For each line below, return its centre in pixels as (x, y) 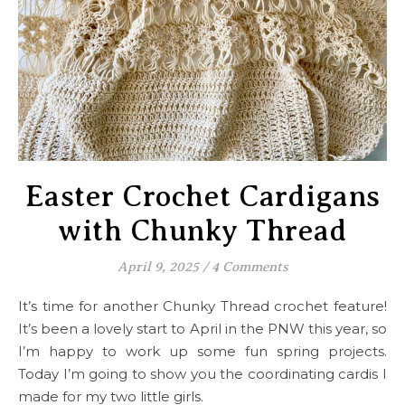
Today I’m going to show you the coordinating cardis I (202, 374)
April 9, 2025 (158, 267)
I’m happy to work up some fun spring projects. (202, 351)
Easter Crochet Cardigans (202, 196)
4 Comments (250, 267)
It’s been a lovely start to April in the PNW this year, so (202, 329)
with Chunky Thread (202, 231)
